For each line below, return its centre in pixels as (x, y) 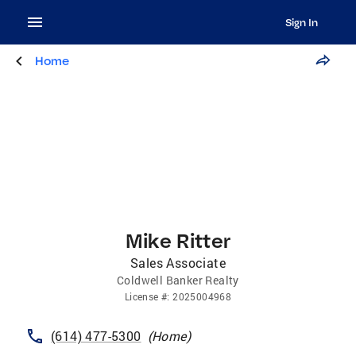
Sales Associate (178, 263)
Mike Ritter (178, 240)
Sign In (301, 22)
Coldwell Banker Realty (178, 280)
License (141, 296)
